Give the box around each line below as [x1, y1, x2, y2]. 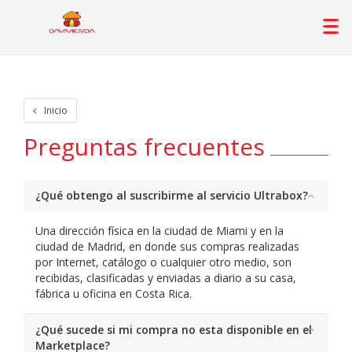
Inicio [44, 104, 68, 117]
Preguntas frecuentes [24, 130, 265, 163]
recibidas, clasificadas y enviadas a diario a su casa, [35, 270, 296, 285]
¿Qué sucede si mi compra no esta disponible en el [35, 322, 312, 337]
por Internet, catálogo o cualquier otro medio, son [35, 255, 291, 269]
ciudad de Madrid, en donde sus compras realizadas [35, 239, 299, 254]
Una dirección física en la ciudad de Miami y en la [35, 223, 284, 238]
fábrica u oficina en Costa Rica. [35, 286, 192, 301]
